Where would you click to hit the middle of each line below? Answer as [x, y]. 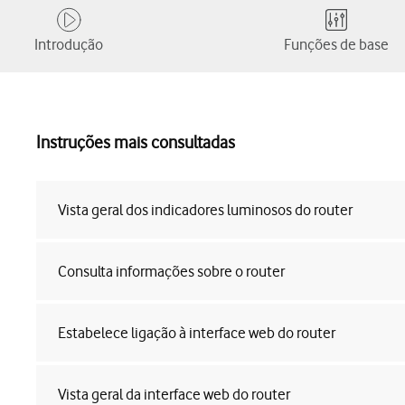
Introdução [69, 44]
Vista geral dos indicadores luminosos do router [205, 210]
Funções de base [336, 44]
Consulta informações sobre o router [171, 271]
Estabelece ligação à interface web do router [197, 333]
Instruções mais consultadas [136, 142]
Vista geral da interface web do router [174, 394]
